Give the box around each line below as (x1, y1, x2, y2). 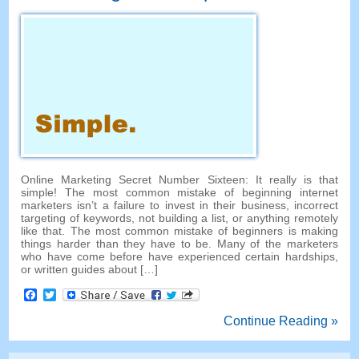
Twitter (56, 287, 95, 301)
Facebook (37, 287, 95, 301)
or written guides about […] (21, 262, 159, 276)
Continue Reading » (223, 313, 338, 328)
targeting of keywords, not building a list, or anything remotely (21, 211, 338, 224)
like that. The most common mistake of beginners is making (21, 224, 338, 237)
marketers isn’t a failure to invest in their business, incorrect (21, 198, 338, 212)
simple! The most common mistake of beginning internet (21, 185, 338, 199)
